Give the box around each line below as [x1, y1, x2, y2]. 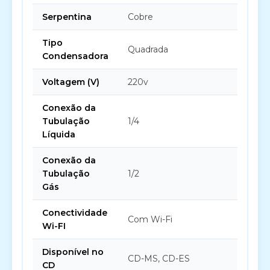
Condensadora [42, 51, 108, 61]
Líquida [42, 129, 75, 140]
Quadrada [128, 44, 168, 55]
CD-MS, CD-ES [128, 253, 190, 264]
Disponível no [42, 246, 104, 257]
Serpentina [42, 11, 92, 22]
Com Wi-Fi [128, 214, 172, 225]
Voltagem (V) [42, 77, 99, 87]
